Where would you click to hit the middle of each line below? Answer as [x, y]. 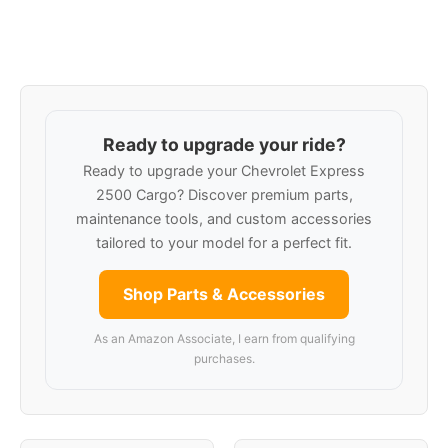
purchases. [224, 358]
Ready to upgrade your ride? [224, 144]
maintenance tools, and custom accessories [224, 218]
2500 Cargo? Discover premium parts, [224, 194]
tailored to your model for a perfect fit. [224, 242]
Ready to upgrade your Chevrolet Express [224, 170]
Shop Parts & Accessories [224, 294]
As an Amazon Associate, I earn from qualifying [224, 338]
